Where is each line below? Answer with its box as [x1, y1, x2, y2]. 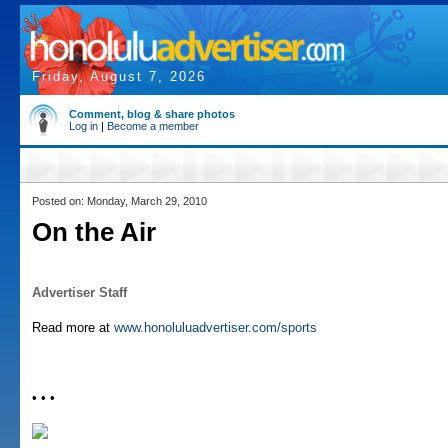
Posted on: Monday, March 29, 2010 [32, 195, 207, 207]
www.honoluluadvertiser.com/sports [114, 320, 317, 335]
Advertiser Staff [32, 285, 127, 300]
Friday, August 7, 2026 [32, 69, 206, 84]
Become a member [107, 120, 199, 132]
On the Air [32, 217, 156, 247]
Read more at [32, 320, 114, 335]
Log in [69, 120, 98, 132]
